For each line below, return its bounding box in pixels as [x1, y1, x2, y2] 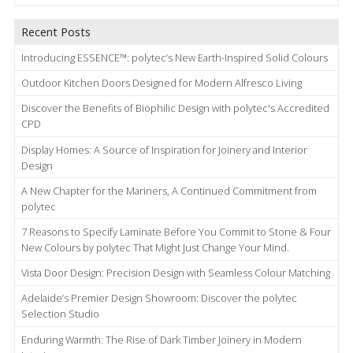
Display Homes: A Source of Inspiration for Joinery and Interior [21, 142, 307, 157]
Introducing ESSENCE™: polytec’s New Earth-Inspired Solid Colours [21, 50, 328, 65]
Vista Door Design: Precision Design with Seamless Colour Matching [21, 266, 330, 281]
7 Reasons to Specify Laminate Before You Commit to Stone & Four [21, 224, 331, 239]
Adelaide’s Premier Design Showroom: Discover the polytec [21, 291, 297, 306]
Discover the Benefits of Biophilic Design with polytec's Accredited [21, 101, 329, 116]
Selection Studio [21, 307, 99, 321]
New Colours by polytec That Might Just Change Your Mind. [21, 240, 289, 255]
